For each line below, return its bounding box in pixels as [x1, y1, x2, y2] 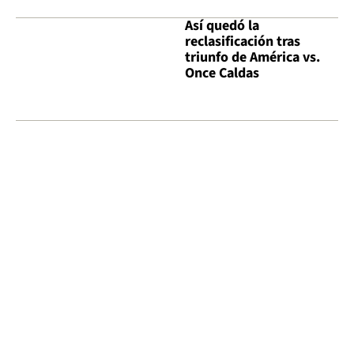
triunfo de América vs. [185, 47, 320, 68]
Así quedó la [185, 16, 259, 36]
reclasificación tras [185, 32, 300, 52]
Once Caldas [185, 63, 259, 84]
